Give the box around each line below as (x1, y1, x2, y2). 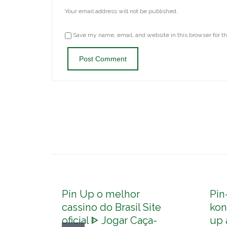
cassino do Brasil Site (62, 201, 161, 214)
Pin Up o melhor (62, 188, 140, 201)
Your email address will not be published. (65, 8, 178, 15)
